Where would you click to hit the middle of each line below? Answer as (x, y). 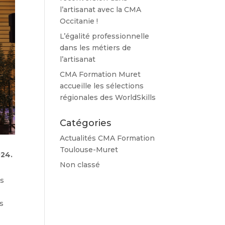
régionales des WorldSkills (108, 97)
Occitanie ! (79, 21)
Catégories (86, 123)
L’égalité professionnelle (105, 36)
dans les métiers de (96, 48)
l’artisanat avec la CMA (101, 10)
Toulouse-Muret (89, 150)
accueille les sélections (102, 86)
